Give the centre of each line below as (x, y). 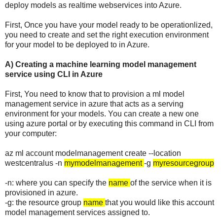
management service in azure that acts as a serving (94, 104)
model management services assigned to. (77, 212)
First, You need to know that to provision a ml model (95, 94)
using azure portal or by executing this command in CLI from (109, 123)
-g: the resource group (44, 202)
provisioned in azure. (41, 192)
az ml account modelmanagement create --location (93, 153)
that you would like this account (160, 202)
